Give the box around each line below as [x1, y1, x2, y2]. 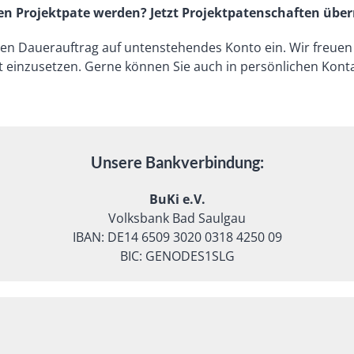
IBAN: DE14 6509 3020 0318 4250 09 [72, 228, 282, 246]
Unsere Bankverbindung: [90, 153, 264, 171]
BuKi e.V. [149, 190, 205, 208]
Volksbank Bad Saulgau [108, 209, 246, 227]
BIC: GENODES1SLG [119, 247, 235, 265]
